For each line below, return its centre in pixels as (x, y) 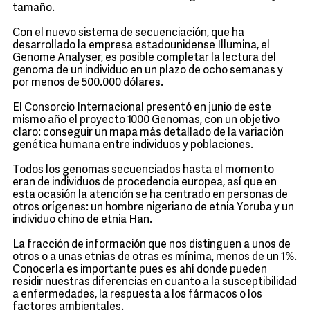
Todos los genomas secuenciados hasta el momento (143, 170)
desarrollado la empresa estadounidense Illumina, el (141, 46)
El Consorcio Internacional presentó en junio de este (142, 108)
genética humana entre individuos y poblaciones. (133, 145)
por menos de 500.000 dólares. (88, 83)
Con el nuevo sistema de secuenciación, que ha (128, 33)
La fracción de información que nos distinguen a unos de (152, 245)
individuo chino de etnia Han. (82, 220)
